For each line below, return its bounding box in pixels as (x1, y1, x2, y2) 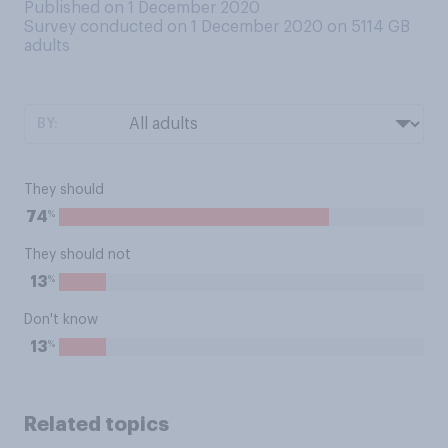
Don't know (24, 313, 98, 327)
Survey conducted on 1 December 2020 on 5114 (24, 19, 388, 35)
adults (24, 38, 70, 54)
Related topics (24, 414, 169, 434)
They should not (24, 248, 131, 262)
